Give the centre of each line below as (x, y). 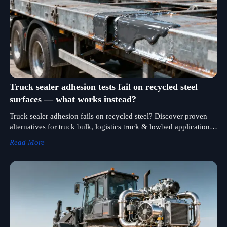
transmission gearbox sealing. (56, 148)
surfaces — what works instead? (73, 100)
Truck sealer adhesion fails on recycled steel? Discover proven (108, 116)
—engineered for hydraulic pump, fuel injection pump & (99, 138)
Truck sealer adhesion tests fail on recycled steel (103, 87)
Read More (27, 143)
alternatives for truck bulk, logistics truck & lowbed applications (111, 127)
